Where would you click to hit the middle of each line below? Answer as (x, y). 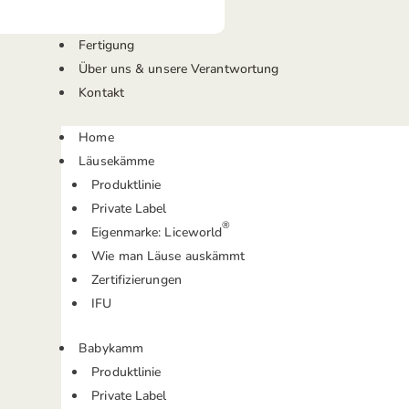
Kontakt (101, 93)
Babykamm (111, 348)
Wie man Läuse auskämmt (168, 256)
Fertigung (107, 45)
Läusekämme (117, 161)
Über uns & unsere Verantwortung (179, 69)
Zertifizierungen (136, 280)
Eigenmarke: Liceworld (157, 232)
